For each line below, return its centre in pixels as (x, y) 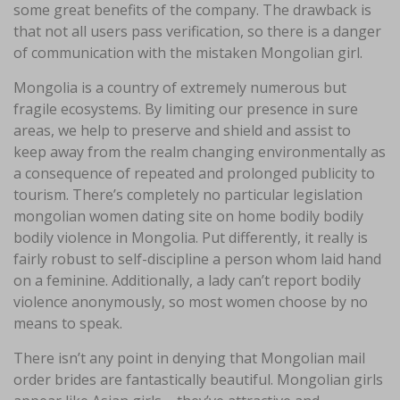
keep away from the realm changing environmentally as (200, 151)
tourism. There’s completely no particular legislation (188, 194)
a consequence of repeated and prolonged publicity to (194, 173)
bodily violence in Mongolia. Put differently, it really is (191, 237)
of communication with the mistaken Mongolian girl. (188, 52)
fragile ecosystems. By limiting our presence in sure (186, 108)
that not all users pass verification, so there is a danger (197, 31)
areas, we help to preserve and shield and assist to (182, 130)
